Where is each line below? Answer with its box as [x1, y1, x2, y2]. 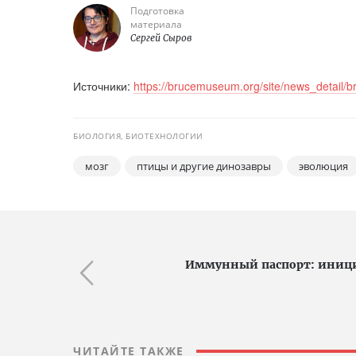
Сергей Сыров [130, 32, 192, 44]
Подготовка [130, 4, 184, 18]
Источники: [73, 78, 133, 95]
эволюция [299, 159, 348, 174]
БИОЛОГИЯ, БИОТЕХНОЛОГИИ [73, 130, 203, 142]
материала [130, 17, 182, 32]
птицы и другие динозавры [137, 159, 271, 174]
